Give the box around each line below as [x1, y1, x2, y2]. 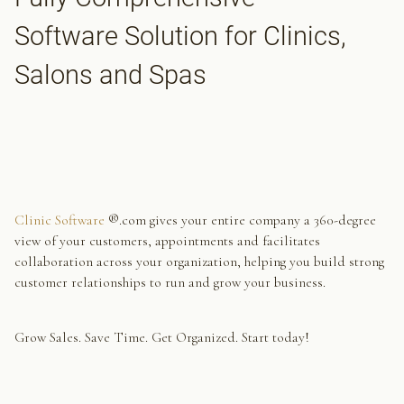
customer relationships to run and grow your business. [14, 274, 326, 291]
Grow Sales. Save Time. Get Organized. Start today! [14, 328, 309, 345]
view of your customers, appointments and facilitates [14, 233, 320, 250]
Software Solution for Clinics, [14, 20, 346, 51]
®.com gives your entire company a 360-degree [104, 212, 376, 229]
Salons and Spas [14, 59, 207, 90]
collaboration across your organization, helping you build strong [14, 253, 384, 271]
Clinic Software [14, 212, 105, 229]
